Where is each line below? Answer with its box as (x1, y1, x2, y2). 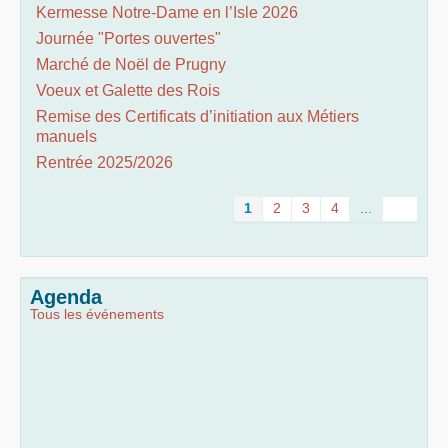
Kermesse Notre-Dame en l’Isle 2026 (36, 4, 298, 21)
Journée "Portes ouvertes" (36, 30, 221, 47)
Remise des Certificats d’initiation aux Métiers (36, 108, 359, 125)
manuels (36, 128, 97, 145)
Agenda (30, 286, 102, 308)
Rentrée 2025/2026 (36, 154, 173, 171)
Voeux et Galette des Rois (36, 82, 220, 99)
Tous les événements (30, 306, 164, 322)
